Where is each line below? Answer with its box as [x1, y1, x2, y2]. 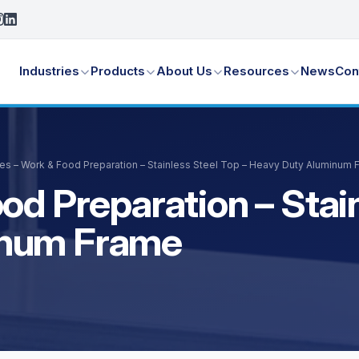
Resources [224, 63, 290, 79]
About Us [156, 63, 213, 79]
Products [91, 63, 146, 79]
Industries [19, 63, 80, 79]
